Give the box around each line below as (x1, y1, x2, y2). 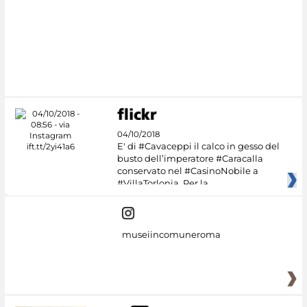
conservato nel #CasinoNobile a (116, 164, 258, 176)
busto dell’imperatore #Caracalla (116, 152, 263, 164)
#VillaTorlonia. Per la (116, 177, 208, 188)
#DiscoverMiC (56, 69, 119, 81)
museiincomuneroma (121, 229, 221, 241)
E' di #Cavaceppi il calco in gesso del (116, 140, 280, 151)
